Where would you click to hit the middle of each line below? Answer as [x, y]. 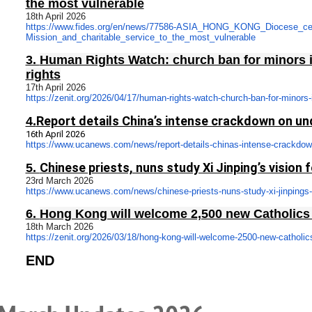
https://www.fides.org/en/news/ [87, 27]
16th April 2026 [55, 134]
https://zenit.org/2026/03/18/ [82, 237]
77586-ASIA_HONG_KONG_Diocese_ [226, 27]
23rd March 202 [57, 181]
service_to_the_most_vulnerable [190, 37]
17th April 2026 [55, 87]
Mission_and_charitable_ [75, 37]
